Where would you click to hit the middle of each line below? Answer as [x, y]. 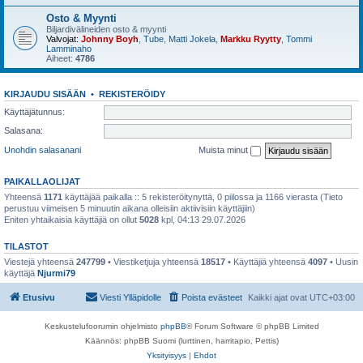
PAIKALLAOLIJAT [42, 181]
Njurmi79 [56, 273]
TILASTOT [26, 246]
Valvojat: [62, 39]
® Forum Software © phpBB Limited [252, 326]
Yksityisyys [167, 355]
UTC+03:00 [332, 297]
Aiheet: [61, 58]
